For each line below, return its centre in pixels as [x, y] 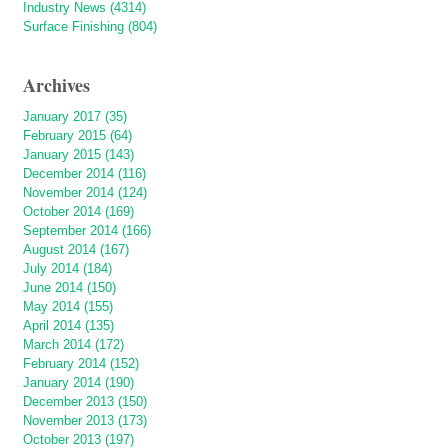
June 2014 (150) [69, 287]
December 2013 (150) [85, 401]
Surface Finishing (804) [90, 26]
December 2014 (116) [84, 173]
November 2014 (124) [85, 192]
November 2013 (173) [85, 420]
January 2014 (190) [78, 382]
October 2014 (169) [78, 211]
